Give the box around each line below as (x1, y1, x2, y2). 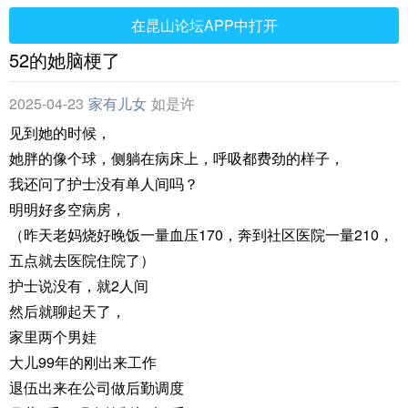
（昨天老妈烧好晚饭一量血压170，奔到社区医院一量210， (9, 224, 393, 245)
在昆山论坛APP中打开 (130, 15, 278, 36)
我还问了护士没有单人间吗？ (9, 173, 199, 194)
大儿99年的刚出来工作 (9, 352, 157, 372)
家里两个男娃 (9, 326, 97, 347)
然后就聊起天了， (9, 301, 126, 321)
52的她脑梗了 (9, 46, 120, 73)
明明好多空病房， (9, 199, 126, 219)
